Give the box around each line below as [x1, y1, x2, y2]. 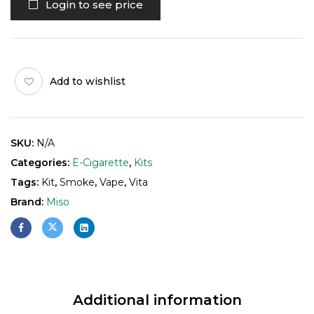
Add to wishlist [50, 74, 125, 88]
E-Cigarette [72, 156, 129, 169]
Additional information [72, 292, 242, 308]
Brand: [11, 196, 46, 208]
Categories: [11, 156, 72, 169]
